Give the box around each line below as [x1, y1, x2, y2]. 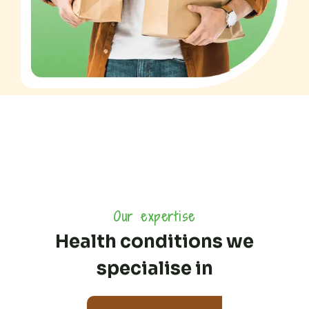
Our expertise [113, 207, 196, 226]
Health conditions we [55, 230, 254, 253]
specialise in [96, 257, 213, 280]
